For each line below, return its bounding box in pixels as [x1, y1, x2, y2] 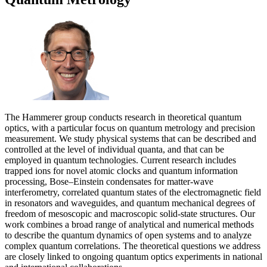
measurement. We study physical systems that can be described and [5, 133, 256, 144]
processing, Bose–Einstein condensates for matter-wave [5, 176, 213, 187]
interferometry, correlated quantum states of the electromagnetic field [5, 187, 261, 198]
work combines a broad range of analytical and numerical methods [5, 219, 254, 230]
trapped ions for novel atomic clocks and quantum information [5, 166, 238, 176]
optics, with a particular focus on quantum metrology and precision [5, 123, 255, 133]
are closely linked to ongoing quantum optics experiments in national [5, 252, 262, 262]
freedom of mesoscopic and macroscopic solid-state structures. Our [5, 209, 255, 219]
